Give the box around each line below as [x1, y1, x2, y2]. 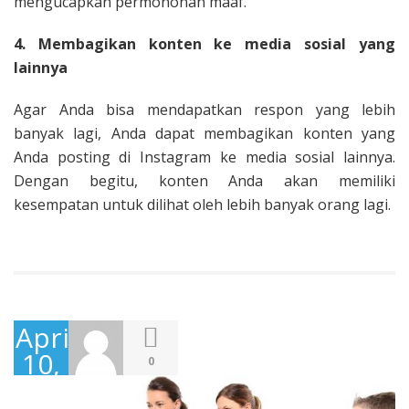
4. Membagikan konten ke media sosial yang [14, 33, 395, 54]
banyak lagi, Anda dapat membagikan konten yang [14, 122, 395, 143]
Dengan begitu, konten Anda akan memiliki [14, 170, 395, 191]
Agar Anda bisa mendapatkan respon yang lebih [14, 99, 395, 120]
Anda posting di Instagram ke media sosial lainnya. [14, 146, 395, 167]
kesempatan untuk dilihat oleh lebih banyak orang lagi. [14, 194, 391, 215]
